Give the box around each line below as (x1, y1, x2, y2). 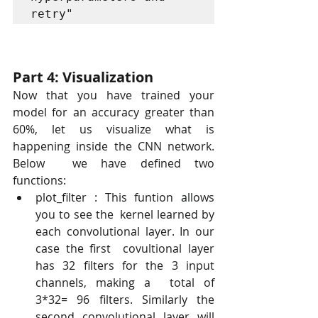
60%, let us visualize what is (13, 121, 214, 137)
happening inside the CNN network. (13, 138, 214, 154)
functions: (13, 172, 66, 188)
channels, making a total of (35, 274, 214, 290)
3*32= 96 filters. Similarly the (35, 291, 214, 307)
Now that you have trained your (13, 87, 214, 103)
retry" (31, 6, 73, 21)
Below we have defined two (13, 155, 214, 171)
